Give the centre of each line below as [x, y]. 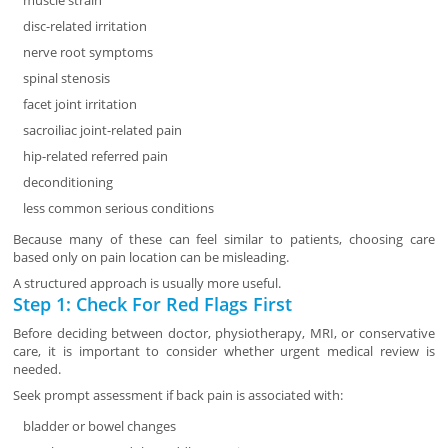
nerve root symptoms [88, 52]
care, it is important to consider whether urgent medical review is [224, 351]
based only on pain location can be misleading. [151, 257]
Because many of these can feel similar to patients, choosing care [224, 239]
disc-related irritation [85, 26]
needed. [37, 369]
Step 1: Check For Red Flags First [153, 304]
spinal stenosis [67, 78]
